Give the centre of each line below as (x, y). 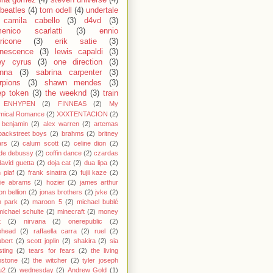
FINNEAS (72, 104)
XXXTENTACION (82, 114)
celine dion (90, 144)
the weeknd (66, 94)
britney (108, 134)
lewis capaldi (79, 52)
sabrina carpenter (69, 73)
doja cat (59, 163)
